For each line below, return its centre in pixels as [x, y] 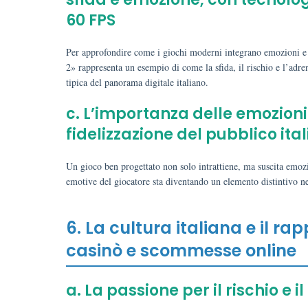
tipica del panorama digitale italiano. [137, 82]
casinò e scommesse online [181, 251]
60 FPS [91, 20]
